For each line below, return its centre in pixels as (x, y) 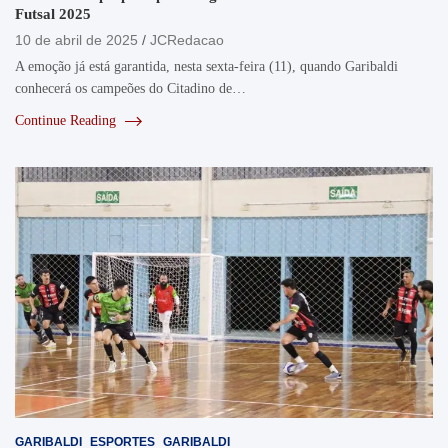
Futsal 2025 (53, 14)
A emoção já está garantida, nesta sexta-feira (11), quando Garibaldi (206, 67)
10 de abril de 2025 (76, 40)
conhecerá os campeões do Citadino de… (130, 89)
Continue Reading (67, 121)
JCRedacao (187, 40)
